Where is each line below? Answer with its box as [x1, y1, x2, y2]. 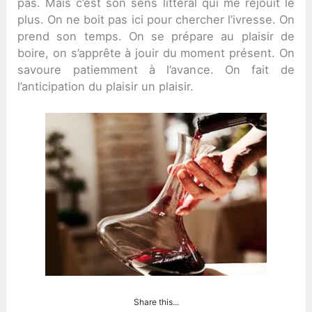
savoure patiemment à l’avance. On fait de [17, 63, 295, 77]
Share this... [133, 296, 179, 307]
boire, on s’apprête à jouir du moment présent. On [17, 46, 295, 61]
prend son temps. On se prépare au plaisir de [17, 29, 295, 44]
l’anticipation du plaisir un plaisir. [17, 79, 194, 94]
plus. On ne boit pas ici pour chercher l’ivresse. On [17, 13, 295, 27]
